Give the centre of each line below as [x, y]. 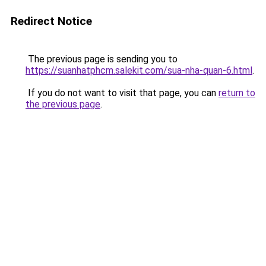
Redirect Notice [51, 21]
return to [237, 93]
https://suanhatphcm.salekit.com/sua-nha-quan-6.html [139, 70]
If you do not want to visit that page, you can [122, 93]
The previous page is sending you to [102, 59]
